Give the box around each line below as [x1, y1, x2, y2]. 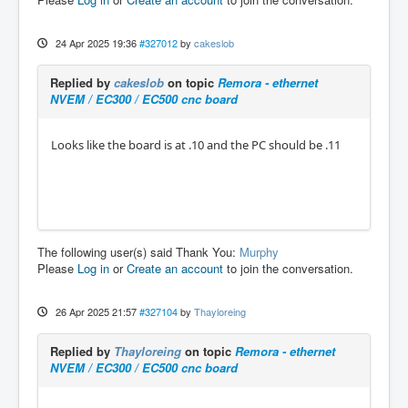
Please [37, 260, 77, 278]
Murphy [240, 243, 279, 261]
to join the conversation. [223, 260, 353, 278]
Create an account [127, 260, 223, 278]
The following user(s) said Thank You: [37, 243, 240, 261]
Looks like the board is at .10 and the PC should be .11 [51, 137, 341, 154]
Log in [77, 260, 109, 278]
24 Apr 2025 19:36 [55, 36, 137, 51]
